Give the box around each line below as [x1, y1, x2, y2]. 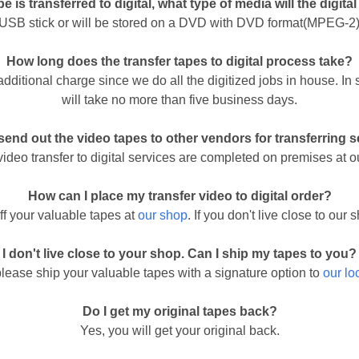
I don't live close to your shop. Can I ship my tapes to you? [2, 246, 357, 260]
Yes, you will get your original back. [79, 323, 280, 337]
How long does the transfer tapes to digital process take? [6, 54, 353, 68]
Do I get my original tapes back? [82, 304, 277, 318]
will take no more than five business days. [62, 92, 297, 107]
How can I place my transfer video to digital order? [27, 188, 332, 203]
